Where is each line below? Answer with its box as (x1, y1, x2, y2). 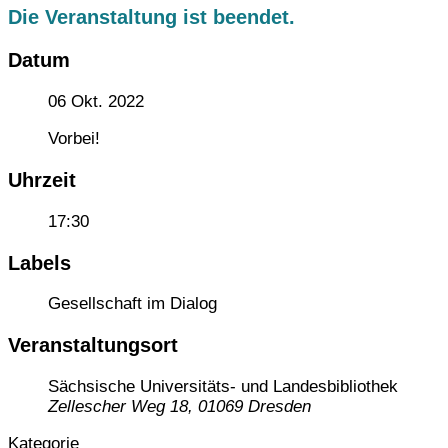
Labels (8, 251, 71, 274)
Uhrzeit (8, 168, 76, 191)
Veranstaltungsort (8, 334, 178, 357)
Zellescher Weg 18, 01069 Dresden (48, 397, 311, 417)
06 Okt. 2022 (48, 91, 144, 111)
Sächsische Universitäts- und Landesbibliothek (48, 377, 398, 397)
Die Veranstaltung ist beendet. (8, 6, 295, 29)
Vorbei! (48, 128, 100, 148)
